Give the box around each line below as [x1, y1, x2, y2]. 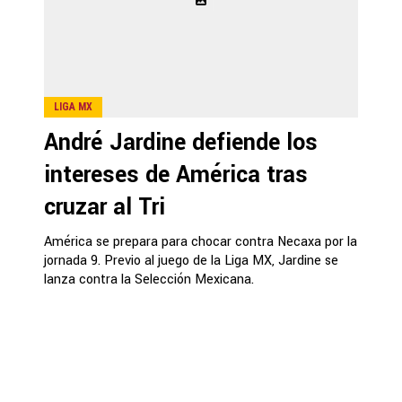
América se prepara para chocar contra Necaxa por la [44, 232, 357, 251]
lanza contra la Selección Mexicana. [44, 269, 254, 289]
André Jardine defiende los [44, 126, 318, 159]
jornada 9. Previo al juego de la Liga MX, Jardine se [44, 250, 338, 270]
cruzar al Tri [44, 190, 165, 223]
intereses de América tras [44, 158, 308, 191]
